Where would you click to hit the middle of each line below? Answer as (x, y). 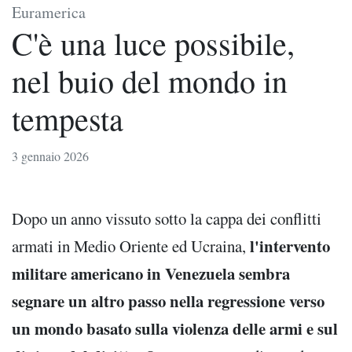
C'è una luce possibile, (153, 42)
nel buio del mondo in (150, 80)
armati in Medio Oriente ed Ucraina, (131, 246)
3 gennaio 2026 (50, 156)
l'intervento (290, 246)
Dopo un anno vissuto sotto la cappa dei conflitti (167, 218)
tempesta (68, 118)
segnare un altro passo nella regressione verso (168, 301)
